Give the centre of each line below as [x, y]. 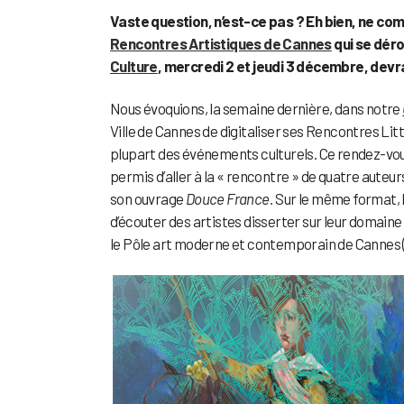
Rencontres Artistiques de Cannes [221, 44]
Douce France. [230, 199]
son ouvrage [148, 199]
